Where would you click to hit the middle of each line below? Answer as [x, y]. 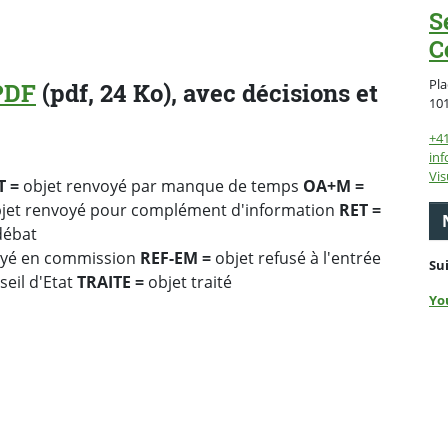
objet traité [188, 282]
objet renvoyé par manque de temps [159, 186]
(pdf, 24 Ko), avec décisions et [207, 93]
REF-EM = [175, 258]
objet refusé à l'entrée [296, 258]
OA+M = [331, 186]
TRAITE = [110, 282]
